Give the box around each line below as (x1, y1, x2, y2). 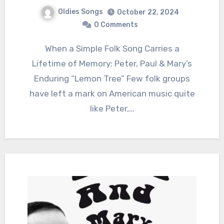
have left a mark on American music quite (29, 88, 195, 98)
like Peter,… (89, 103, 134, 113)
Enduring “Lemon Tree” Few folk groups (34, 73, 190, 83)
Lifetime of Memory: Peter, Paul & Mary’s (32, 58, 192, 68)
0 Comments (94, 20, 138, 29)
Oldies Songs (58, 7, 103, 16)
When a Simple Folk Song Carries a (44, 43, 52, 53)
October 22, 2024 (117, 7, 179, 16)
